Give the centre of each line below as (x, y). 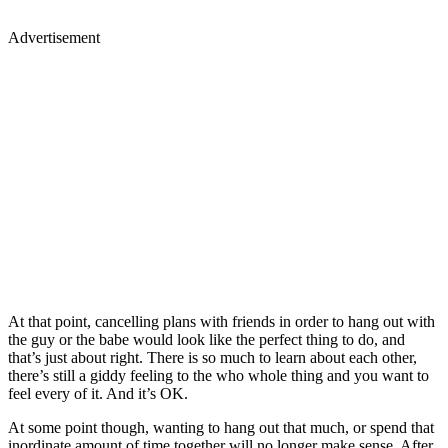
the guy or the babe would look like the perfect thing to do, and (206, 339)
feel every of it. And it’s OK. (98, 393)
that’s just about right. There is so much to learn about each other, (212, 357)
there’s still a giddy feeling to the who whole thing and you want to (218, 375)
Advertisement (54, 37)
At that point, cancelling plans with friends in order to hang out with (221, 321)
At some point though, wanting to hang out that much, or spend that (221, 427)
